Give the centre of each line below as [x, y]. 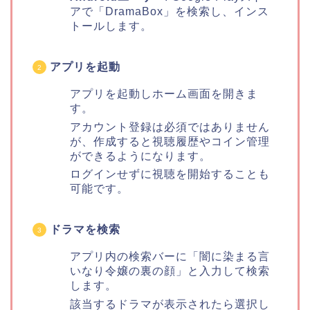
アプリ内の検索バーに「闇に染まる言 [170, 257]
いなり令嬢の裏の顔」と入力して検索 [170, 271]
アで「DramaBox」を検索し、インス [170, 12]
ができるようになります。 [140, 156]
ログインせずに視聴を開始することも [170, 174]
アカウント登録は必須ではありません [170, 127]
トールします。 [111, 26]
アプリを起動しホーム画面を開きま [164, 94]
